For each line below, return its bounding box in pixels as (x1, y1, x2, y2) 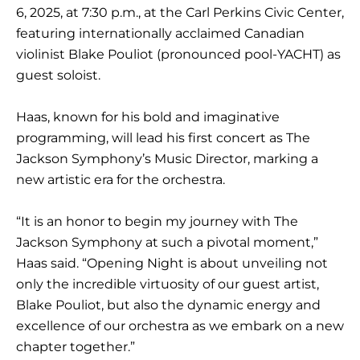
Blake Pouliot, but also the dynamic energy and (16, 297, 321, 313)
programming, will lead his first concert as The (16, 129, 310, 145)
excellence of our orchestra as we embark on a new (16, 317, 344, 333)
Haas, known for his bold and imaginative (16, 108, 280, 125)
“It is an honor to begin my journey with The (16, 213, 298, 229)
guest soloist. (16, 67, 100, 83)
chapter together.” (16, 338, 135, 354)
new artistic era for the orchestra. (16, 171, 225, 187)
